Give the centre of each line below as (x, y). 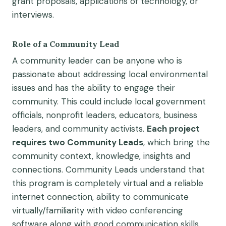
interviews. (33, 14)
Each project (173, 128)
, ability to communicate (140, 196)
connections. (39, 169)
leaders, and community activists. (79, 128)
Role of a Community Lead (66, 44)
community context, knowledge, (78, 156)
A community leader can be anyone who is (97, 60)
